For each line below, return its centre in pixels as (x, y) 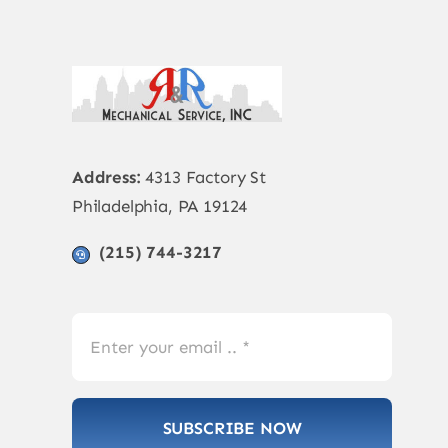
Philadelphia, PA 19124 (159, 206)
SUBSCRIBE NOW (232, 428)
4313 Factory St (203, 177)
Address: (106, 177)
